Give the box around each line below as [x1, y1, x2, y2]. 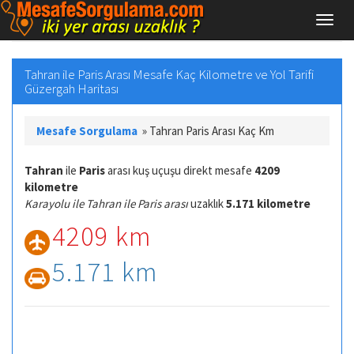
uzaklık [188, 195, 226, 211]
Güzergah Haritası [24, 79, 119, 97]
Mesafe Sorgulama [36, 122, 137, 138]
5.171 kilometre [226, 195, 311, 211]
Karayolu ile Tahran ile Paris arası [24, 195, 188, 211]
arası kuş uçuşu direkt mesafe [105, 162, 254, 178]
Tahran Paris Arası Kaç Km [147, 122, 274, 138]
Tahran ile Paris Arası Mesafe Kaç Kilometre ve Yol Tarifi [24, 65, 314, 83]
